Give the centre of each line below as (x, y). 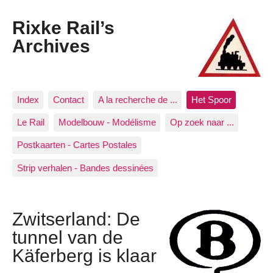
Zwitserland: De (76, 218)
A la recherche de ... (137, 99)
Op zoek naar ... (202, 122)
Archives (51, 46)
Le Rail (30, 122)
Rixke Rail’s (63, 28)
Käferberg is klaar (84, 255)
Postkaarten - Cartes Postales (77, 145)
